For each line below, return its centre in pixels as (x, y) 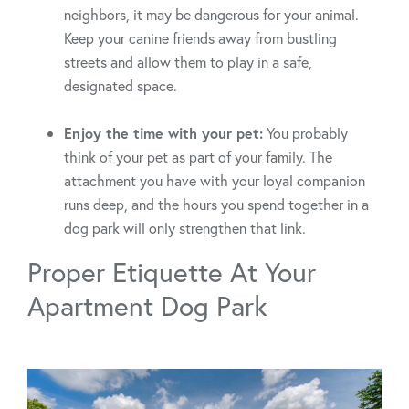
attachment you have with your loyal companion (215, 181)
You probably (305, 133)
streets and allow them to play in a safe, (188, 62)
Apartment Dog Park (147, 306)
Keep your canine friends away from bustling (200, 38)
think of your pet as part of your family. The (198, 157)
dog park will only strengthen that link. (185, 228)
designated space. (121, 86)
